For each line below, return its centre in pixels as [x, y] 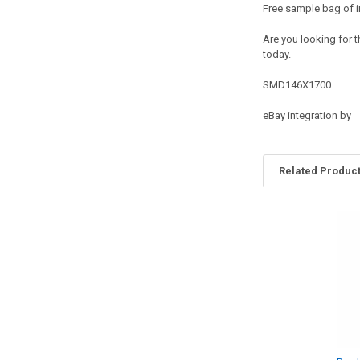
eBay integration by [307, 115]
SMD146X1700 [297, 84]
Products [290, 250]
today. [276, 54]
